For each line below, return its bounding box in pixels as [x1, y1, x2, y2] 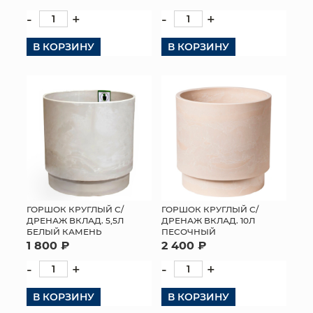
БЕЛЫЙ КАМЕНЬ [27, 226, 102, 237]
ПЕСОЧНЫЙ [161, 226, 216, 237]
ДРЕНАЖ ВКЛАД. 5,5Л [27, 214, 124, 226]
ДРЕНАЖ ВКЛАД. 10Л [161, 214, 255, 226]
